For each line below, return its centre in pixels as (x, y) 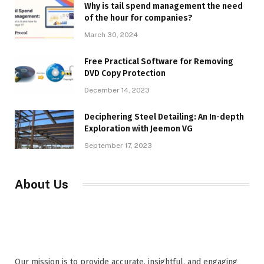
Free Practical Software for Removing (159, 61)
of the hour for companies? (138, 18)
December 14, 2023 (117, 90)
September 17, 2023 (118, 145)
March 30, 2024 (111, 34)
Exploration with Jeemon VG (138, 128)
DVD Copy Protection (125, 73)
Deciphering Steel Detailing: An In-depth (164, 117)
